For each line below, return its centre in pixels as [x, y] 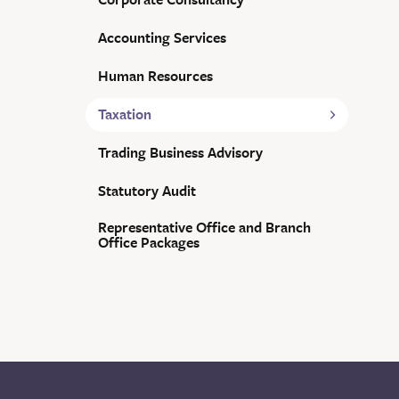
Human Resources [155, 76]
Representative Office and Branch [204, 228]
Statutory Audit [147, 191]
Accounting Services [162, 38]
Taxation [125, 114]
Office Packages [149, 243]
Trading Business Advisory [180, 153]
